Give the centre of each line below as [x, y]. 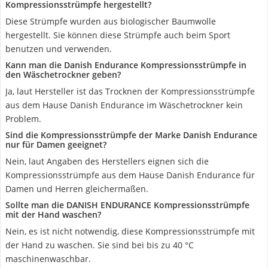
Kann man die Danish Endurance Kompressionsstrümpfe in [126, 65]
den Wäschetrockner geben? [63, 74]
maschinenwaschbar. [48, 259]
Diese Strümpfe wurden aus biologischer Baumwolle [111, 21]
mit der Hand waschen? [53, 214]
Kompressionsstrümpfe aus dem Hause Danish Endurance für [130, 175]
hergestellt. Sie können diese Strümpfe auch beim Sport [118, 35]
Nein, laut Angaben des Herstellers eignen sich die [107, 161]
